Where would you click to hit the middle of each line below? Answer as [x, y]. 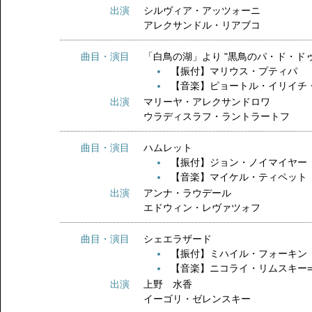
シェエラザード [188, 239]
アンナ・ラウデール [188, 193]
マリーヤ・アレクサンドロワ [207, 102]
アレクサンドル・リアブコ [202, 25]
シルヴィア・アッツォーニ [202, 10]
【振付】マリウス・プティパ [234, 71]
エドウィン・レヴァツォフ [202, 208]
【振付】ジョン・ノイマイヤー [239, 162]
